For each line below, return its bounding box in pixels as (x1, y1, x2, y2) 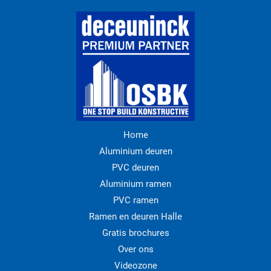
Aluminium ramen (100, 178, 171, 189)
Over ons (117, 243, 154, 255)
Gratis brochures (102, 227, 169, 238)
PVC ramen (113, 194, 158, 206)
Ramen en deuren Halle (89, 211, 182, 222)
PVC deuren (112, 162, 159, 173)
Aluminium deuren (99, 145, 172, 157)
